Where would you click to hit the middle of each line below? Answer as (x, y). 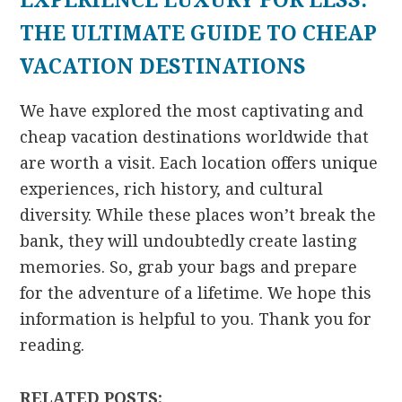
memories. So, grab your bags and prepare (189, 267)
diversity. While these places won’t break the (198, 214)
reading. (52, 345)
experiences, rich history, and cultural (172, 188)
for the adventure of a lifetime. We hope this (196, 293)
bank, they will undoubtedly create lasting (188, 240)
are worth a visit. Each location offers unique (199, 162)
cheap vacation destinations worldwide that (195, 136)
